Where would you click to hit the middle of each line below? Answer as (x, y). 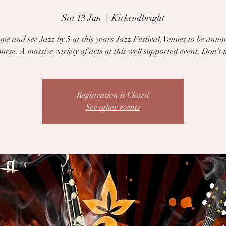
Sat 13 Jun (81, 18)
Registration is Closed (113, 95)
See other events (113, 107)
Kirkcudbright (138, 18)
